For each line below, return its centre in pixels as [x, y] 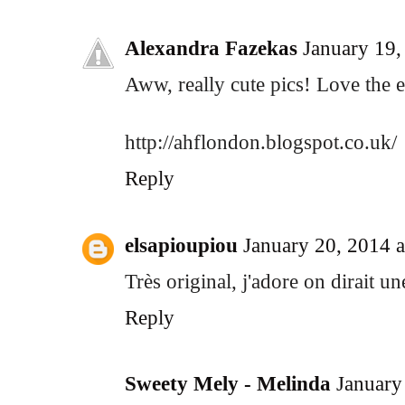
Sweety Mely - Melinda [228, 384]
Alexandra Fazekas [211, 47]
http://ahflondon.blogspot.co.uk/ [261, 141]
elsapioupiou [181, 245]
